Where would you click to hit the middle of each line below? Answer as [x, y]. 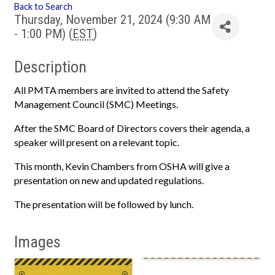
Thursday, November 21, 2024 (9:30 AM [112, 20]
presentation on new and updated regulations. [109, 180]
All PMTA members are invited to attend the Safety [122, 90]
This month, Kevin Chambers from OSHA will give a [122, 166]
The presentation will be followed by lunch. [105, 204]
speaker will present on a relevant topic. [98, 142]
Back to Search [43, 7]
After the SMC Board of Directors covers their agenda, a [132, 128]
